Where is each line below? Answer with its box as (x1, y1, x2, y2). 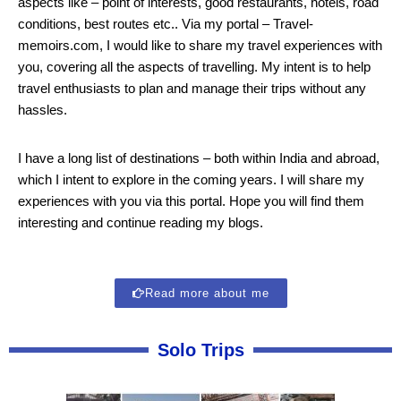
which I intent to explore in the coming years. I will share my (18, 171, 364, 187)
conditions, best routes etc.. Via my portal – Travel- (18, 15, 313, 31)
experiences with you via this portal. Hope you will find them (18, 192, 364, 209)
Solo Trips (157, 339, 244, 360)
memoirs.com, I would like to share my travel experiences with (18, 37, 382, 53)
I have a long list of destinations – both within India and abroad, (18, 149, 380, 166)
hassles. (18, 101, 71, 117)
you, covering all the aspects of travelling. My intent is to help (18, 58, 371, 74)
